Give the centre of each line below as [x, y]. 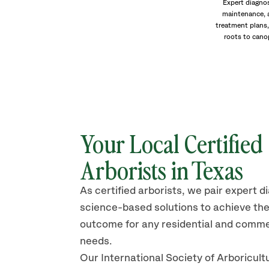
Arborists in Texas [162, 169]
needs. [97, 241]
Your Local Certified [171, 143]
